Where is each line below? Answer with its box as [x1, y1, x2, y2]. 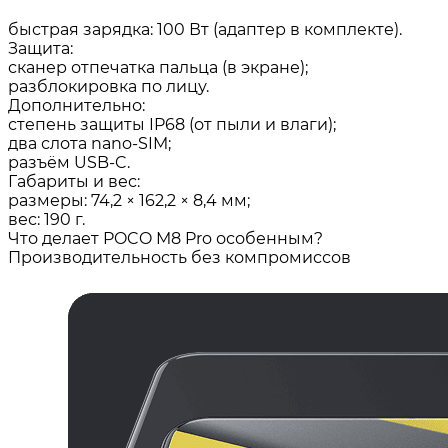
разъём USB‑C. [8, 153, 130, 172]
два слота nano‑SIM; [8, 134, 171, 153]
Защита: [8, 39, 73, 58]
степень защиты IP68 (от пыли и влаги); [8, 115, 336, 134]
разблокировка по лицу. [8, 77, 209, 96]
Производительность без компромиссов [8, 248, 351, 267]
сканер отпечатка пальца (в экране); [8, 58, 308, 77]
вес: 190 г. [8, 210, 85, 229]
